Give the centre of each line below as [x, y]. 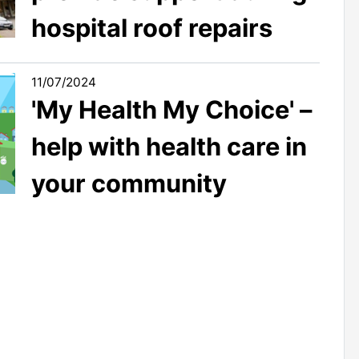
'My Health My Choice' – [171, 109]
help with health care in [169, 146]
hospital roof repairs [152, 27]
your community [129, 183]
